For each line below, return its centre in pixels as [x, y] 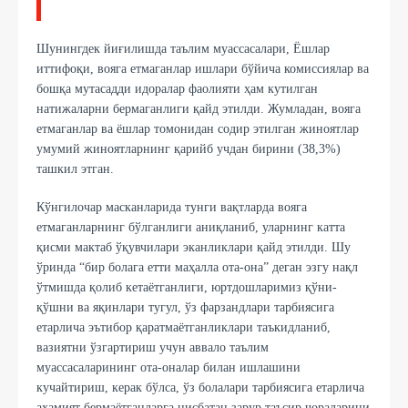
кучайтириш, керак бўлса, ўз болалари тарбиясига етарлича [200, 387]
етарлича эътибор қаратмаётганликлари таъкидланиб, [184, 327]
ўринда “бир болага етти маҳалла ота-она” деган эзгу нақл [197, 267]
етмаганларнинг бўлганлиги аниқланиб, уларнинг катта [191, 227]
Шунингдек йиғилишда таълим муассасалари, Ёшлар [183, 48]
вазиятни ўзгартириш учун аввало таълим [153, 347]
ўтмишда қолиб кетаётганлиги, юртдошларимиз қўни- [187, 287]
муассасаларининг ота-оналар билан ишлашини [168, 367]
